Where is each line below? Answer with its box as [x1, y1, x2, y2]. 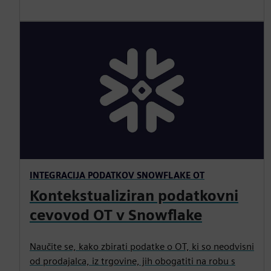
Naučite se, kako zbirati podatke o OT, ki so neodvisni [30, 240, 254, 252]
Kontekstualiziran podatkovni [30, 186, 238, 204]
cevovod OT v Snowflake [30, 206, 202, 224]
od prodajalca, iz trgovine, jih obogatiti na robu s [30, 255, 235, 267]
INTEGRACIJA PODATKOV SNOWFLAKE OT [30, 169, 204, 180]
